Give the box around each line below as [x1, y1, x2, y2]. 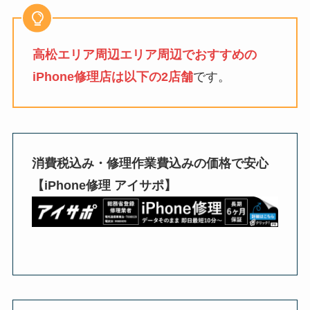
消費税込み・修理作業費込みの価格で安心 [31, 156, 268, 170]
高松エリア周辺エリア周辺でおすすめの [32, 48, 257, 62]
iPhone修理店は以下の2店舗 [32, 70, 193, 84]
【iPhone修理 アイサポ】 [31, 178, 176, 192]
